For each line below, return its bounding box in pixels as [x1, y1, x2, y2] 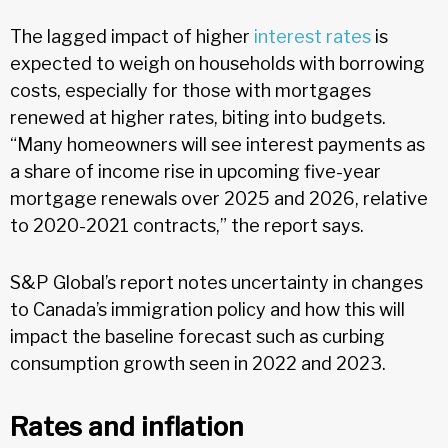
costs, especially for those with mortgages [10, 79, 371, 101]
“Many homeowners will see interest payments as [10, 133, 425, 155]
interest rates [254, 25, 371, 47]
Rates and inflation [10, 410, 244, 442]
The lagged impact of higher [10, 25, 254, 47]
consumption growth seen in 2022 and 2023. [10, 352, 386, 374]
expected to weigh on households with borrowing [10, 52, 425, 74]
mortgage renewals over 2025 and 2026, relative [10, 187, 428, 209]
